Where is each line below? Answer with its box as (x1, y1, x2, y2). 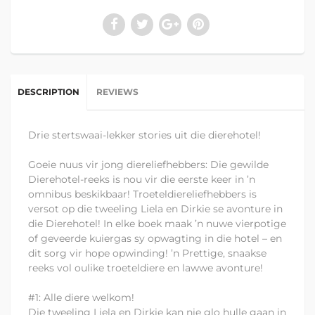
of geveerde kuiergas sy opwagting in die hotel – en (28, 232, 282, 245)
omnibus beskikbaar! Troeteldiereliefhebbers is (28, 188, 257, 201)
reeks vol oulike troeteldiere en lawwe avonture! (28, 262, 263, 275)
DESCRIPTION (18, 86, 79, 98)
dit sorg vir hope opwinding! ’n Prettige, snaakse (28, 247, 266, 260)
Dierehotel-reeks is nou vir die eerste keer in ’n (28, 173, 255, 186)
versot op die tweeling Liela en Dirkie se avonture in (28, 202, 283, 216)
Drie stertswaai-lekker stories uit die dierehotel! (28, 129, 261, 142)
